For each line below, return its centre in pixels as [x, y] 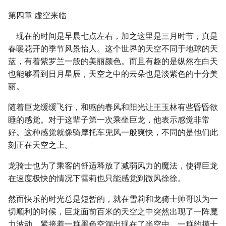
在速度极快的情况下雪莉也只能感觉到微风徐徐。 [97, 178]
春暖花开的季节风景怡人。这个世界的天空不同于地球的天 [113, 49]
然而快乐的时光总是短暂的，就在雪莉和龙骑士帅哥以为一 [113, 199]
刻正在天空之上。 [40, 145]
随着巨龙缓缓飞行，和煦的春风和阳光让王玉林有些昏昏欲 [113, 107]
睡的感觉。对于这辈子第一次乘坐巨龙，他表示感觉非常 [109, 120]
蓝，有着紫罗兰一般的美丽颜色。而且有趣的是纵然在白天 [113, 61]
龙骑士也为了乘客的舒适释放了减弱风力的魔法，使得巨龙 [113, 166]
